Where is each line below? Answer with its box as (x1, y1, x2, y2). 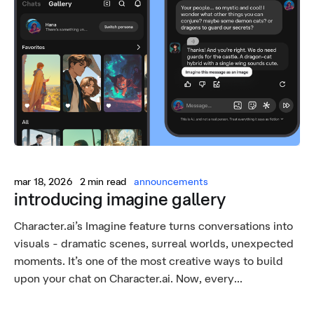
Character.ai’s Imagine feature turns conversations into (14, 219, 293, 232)
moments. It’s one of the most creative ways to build (14, 254, 283, 267)
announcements (134, 176, 209, 187)
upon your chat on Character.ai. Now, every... (14, 272, 243, 285)
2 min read (79, 176, 127, 187)
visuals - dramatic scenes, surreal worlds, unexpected (14, 237, 294, 250)
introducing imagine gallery (14, 189, 226, 209)
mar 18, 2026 (14, 176, 72, 187)
